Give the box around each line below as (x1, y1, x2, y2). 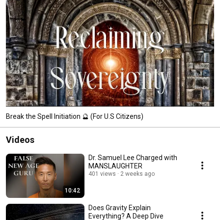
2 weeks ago (120, 170, 155, 177)
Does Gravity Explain (88, 203, 151, 212)
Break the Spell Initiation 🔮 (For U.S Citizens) (6, 112, 143, 120)
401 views (88, 170, 116, 177)
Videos (6, 134, 34, 145)
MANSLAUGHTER (88, 162, 142, 170)
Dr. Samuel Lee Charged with (88, 153, 177, 162)
